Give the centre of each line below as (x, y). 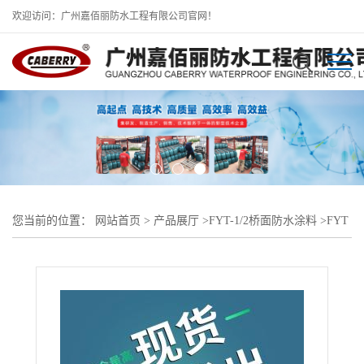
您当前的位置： (54, 220)
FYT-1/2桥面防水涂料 (263, 220)
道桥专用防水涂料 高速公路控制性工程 (110, 253)
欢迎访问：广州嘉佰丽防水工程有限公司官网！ (115, 16)
